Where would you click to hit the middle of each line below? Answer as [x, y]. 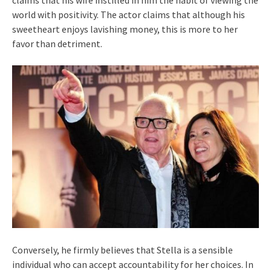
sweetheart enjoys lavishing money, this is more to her [125, 29]
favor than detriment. [57, 44]
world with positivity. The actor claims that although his [129, 15]
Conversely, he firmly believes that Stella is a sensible [122, 250]
